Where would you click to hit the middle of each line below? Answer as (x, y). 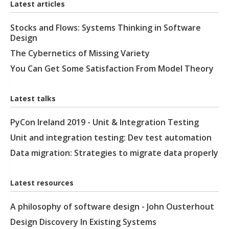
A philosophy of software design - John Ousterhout (112, 207)
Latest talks (33, 98)
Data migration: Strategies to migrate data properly (114, 153)
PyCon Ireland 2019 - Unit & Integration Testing (105, 122)
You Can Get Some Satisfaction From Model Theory (112, 68)
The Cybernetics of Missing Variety (80, 53)
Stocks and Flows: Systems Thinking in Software (106, 28)
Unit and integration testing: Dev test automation (111, 138)
